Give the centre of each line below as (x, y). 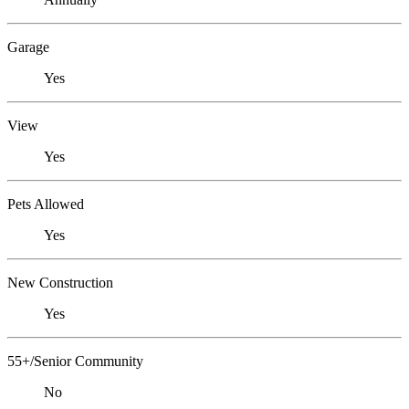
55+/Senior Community (75, 362)
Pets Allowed (46, 204)
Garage (28, 47)
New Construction (60, 283)
